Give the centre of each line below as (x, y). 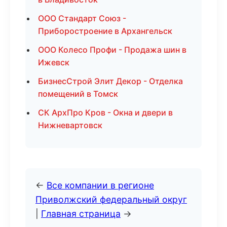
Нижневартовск (70, 125)
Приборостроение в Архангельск (105, 31)
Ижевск (54, 62)
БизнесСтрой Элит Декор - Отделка (110, 81)
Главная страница (81, 214)
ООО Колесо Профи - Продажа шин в (112, 50)
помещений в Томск (78, 94)
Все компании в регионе (100, 185)
